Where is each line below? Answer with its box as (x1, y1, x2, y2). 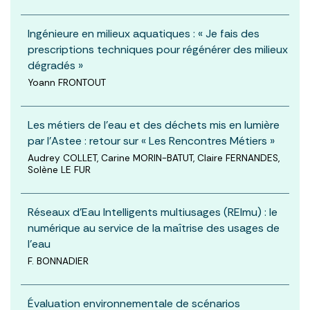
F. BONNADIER (28, 255, 89, 267)
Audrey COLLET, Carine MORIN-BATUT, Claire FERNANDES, (28, 152, 280, 164)
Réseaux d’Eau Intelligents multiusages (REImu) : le (28, 204, 277, 219)
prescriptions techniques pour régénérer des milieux (28, 42, 288, 57)
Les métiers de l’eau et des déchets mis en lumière (28, 117, 280, 132)
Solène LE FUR (28, 163, 91, 176)
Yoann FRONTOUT (28, 76, 106, 89)
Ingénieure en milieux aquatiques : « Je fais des (28, 26, 259, 41)
